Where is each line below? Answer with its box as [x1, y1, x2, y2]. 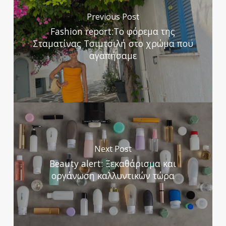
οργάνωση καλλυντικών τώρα [51, 169, 175, 182]
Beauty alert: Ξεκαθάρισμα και [49, 157, 177, 170]
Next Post [94, 143, 132, 155]
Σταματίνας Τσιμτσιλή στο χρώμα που [32, 37, 193, 50]
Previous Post [86, 11, 139, 23]
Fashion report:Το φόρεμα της [50, 25, 176, 38]
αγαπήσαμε [89, 49, 137, 62]
